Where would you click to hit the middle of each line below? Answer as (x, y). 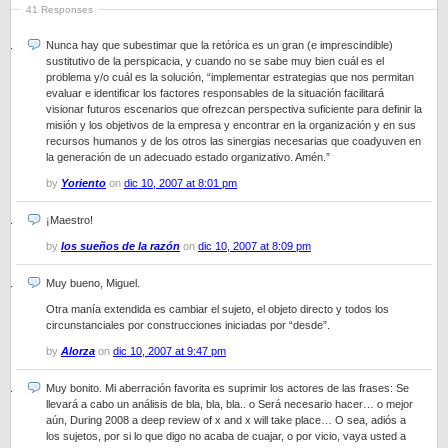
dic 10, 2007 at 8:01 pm (180, 183)
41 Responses (59, 9)
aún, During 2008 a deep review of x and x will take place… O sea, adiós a (226, 420)
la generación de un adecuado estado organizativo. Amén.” (188, 157)
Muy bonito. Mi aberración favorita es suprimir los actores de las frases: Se (227, 388)
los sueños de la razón (120, 246)
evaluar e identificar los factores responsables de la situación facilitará (215, 93)
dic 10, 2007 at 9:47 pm (169, 351)
